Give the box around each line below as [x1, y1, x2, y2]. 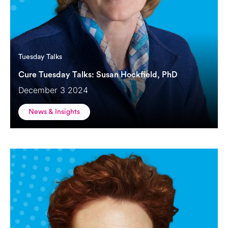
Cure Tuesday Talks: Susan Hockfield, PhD [18, 71, 178, 79]
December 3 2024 [18, 85, 88, 96]
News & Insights [28, 108, 80, 116]
